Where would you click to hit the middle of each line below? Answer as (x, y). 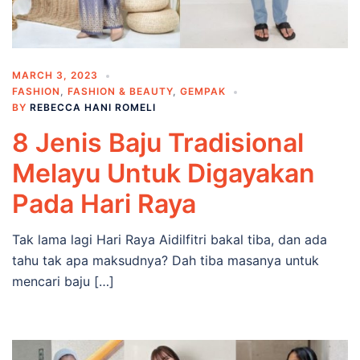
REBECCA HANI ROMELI (93, 108)
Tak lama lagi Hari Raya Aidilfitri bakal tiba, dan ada (170, 240)
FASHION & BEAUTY (120, 92)
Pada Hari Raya (104, 204)
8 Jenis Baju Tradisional (158, 143)
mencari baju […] (63, 282)
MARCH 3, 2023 (55, 76)
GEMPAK (203, 92)
